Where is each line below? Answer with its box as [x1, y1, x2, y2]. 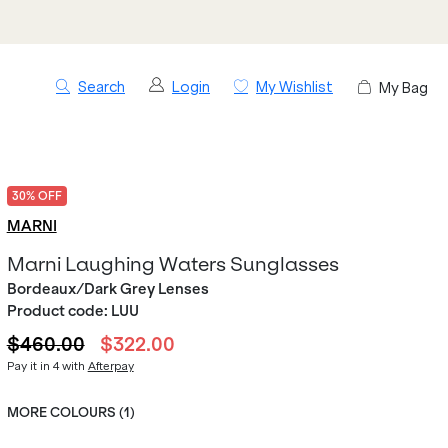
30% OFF [11, 189, 62, 203]
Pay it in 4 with [6, 359, 88, 373]
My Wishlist [256, 78, 333, 96]
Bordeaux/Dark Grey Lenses [6, 280, 209, 298]
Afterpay [87, 359, 134, 373]
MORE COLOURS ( [6, 405, 124, 420]
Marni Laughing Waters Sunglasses [6, 252, 339, 276]
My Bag [379, 78, 428, 97]
